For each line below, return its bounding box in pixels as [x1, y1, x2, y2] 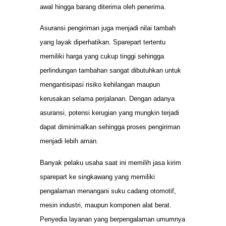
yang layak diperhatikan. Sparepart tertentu [40, 38, 165, 46]
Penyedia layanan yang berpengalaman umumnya [40, 215, 185, 223]
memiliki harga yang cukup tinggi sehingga [40, 52, 164, 61]
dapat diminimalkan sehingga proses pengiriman [40, 123, 180, 131]
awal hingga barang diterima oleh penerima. [40, 3, 166, 11]
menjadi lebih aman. [40, 137, 98, 145]
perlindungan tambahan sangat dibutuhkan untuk [40, 67, 181, 75]
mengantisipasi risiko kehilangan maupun [40, 81, 160, 89]
